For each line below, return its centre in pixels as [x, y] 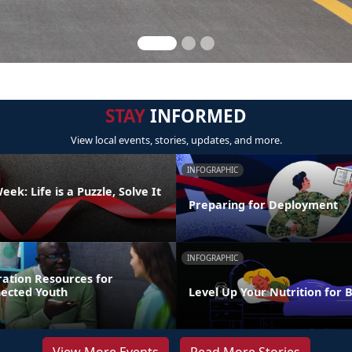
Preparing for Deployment [263, 204]
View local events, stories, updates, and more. [176, 140]
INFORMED [196, 116]
